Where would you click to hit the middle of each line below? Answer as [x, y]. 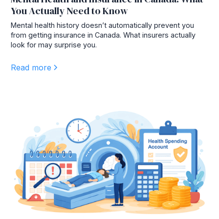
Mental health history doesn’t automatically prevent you [103, 25]
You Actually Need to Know [70, 11]
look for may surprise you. [54, 45]
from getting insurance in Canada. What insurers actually [103, 35]
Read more [31, 68]
